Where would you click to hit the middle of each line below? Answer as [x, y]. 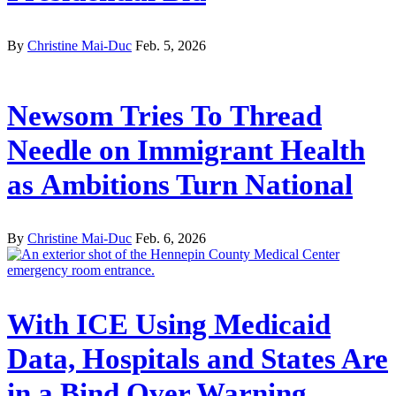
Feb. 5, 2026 [171, 45]
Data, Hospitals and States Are [198, 359]
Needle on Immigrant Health [186, 150]
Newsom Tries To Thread [164, 115]
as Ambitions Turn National [180, 184]
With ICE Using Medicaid [169, 325]
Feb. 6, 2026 [171, 239]
